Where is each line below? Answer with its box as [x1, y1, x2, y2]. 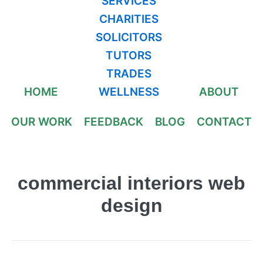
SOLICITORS [95, 31, 162, 44]
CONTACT [197, 115, 252, 129]
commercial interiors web [18, 173, 245, 194]
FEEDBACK [84, 115, 143, 129]
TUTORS [106, 49, 151, 62]
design [100, 195, 163, 216]
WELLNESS [98, 85, 159, 99]
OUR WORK [11, 115, 72, 129]
